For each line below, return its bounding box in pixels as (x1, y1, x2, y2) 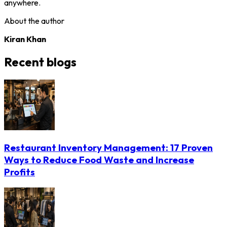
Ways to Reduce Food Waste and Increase (4, 154, 194, 166)
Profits (4, 166, 35, 178)
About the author (4, 15, 64, 26)
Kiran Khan (4, 33, 46, 44)
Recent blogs (4, 54, 77, 69)
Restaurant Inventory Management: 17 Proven (4, 141, 213, 154)
